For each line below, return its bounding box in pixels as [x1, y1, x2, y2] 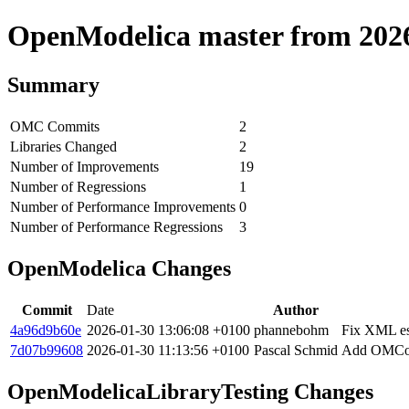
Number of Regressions [10, 178, 146, 194]
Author [273, 301, 319, 318]
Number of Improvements [10, 158, 159, 174]
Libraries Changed [10, 138, 117, 154]
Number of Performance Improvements [10, 198, 236, 215]
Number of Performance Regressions [10, 218, 223, 235]
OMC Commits [10, 118, 100, 134]
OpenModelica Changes [7, 256, 231, 280]
